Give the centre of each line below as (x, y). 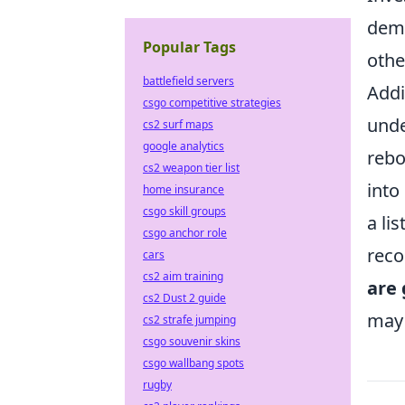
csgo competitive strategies (212, 103)
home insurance (184, 189)
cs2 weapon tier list (191, 168)
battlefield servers (188, 81)
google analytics (184, 146)
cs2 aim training (183, 276)
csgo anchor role (185, 233)
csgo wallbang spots (193, 363)
